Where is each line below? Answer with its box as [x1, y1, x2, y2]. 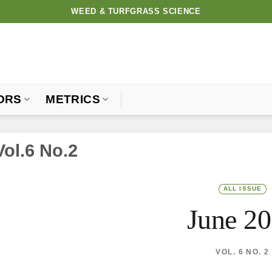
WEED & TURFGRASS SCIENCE [71, 7, 201, 16]
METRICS [46, 93, 100, 106]
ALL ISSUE [223, 185, 262, 192]
